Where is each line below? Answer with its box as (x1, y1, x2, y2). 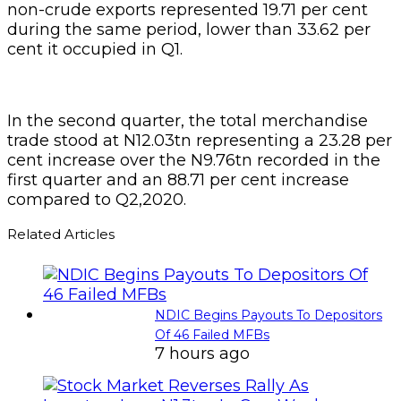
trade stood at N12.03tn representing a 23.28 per (7, 130, 392, 150)
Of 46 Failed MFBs (155, 326, 269, 343)
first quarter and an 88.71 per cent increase (7, 169, 349, 190)
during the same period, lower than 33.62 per (7, 19, 371, 39)
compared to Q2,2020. (7, 189, 186, 209)
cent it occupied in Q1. (7, 38, 183, 59)
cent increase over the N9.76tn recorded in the (7, 149, 380, 170)
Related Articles (7, 225, 115, 243)
